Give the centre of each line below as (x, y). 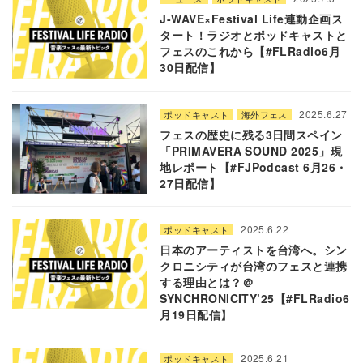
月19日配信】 (196, 314)
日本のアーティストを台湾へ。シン (254, 249)
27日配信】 (190, 183)
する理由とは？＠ (207, 282)
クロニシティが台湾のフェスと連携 (254, 265)
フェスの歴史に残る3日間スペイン (251, 134)
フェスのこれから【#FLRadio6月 (250, 51)
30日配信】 (190, 68)
